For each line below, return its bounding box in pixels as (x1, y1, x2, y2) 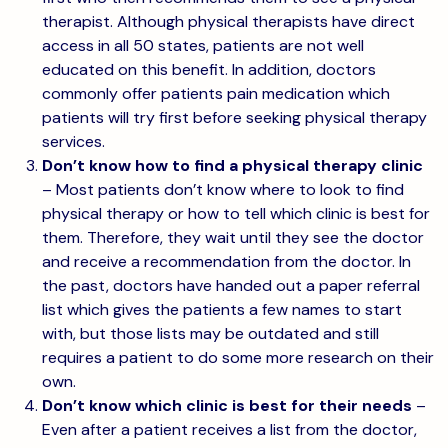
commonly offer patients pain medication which (42, 83, 390, 104)
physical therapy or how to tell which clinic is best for (42, 203, 430, 224)
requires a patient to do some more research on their (42, 347, 434, 368)
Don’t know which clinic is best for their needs (42, 395, 412, 416)
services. (42, 131, 105, 152)
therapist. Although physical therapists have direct (42, 11, 415, 32)
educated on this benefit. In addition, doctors (42, 59, 376, 80)
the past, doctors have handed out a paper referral (42, 275, 420, 296)
